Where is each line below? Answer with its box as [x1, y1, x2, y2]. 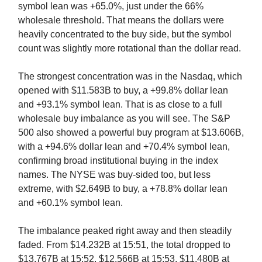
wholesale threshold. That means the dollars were [18, 15, 224, 25]
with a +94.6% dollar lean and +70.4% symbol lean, [18, 141, 230, 151]
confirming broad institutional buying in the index [18, 155, 218, 166]
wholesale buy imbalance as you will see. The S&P [18, 113, 230, 123]
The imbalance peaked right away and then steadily [18, 225, 232, 236]
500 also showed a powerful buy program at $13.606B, [18, 127, 244, 137]
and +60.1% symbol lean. [18, 197, 123, 208]
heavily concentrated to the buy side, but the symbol [18, 29, 232, 39]
